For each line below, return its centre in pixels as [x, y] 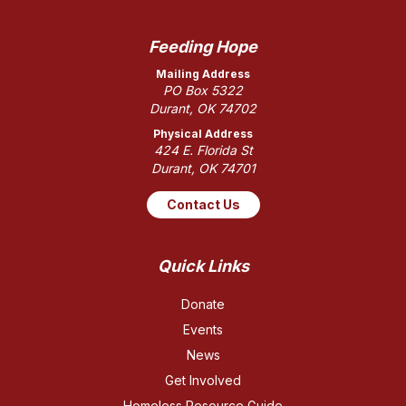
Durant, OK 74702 [203, 108]
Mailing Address [203, 74]
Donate [203, 304]
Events [203, 329]
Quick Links [203, 266]
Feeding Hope [203, 47]
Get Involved [203, 380]
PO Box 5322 [203, 90]
